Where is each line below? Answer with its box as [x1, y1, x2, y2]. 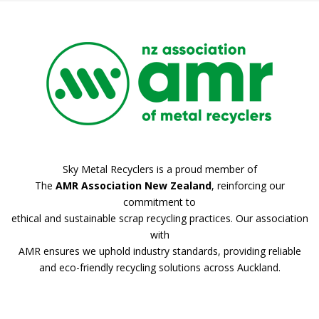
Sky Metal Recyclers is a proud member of [62, 162, 257, 176]
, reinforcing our [211, 178, 285, 192]
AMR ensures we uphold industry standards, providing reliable [18, 244, 301, 258]
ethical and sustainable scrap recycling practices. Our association [11, 211, 308, 225]
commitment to [123, 194, 196, 209]
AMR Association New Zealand [55, 178, 211, 192]
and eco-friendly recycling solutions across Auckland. [38, 260, 281, 274]
